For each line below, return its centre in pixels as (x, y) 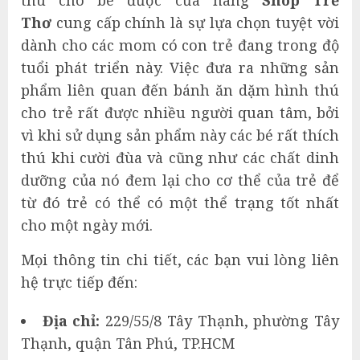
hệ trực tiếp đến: (79, 282)
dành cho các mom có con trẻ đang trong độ (180, 45)
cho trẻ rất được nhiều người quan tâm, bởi (180, 112)
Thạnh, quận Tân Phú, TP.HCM (128, 343)
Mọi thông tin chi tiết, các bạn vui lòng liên (180, 259)
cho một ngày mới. (87, 225)
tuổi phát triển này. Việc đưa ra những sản (180, 67)
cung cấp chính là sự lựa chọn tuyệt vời (198, 22)
